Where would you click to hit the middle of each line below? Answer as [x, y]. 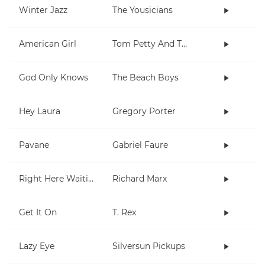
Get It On [38, 213]
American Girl [48, 44]
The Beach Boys [146, 78]
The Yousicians [143, 10]
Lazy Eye [37, 246]
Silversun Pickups [149, 246]
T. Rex [124, 213]
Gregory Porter [144, 112]
